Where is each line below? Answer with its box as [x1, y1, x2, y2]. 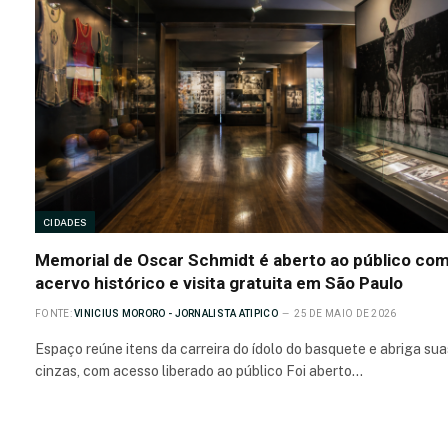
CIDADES [43, 215, 88, 228]
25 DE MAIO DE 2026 [294, 307, 397, 319]
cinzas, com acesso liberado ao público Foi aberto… [35, 362, 363, 379]
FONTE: [35, 307, 72, 319]
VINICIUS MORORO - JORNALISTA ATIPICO [74, 307, 278, 319]
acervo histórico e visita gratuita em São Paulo [35, 272, 403, 293]
